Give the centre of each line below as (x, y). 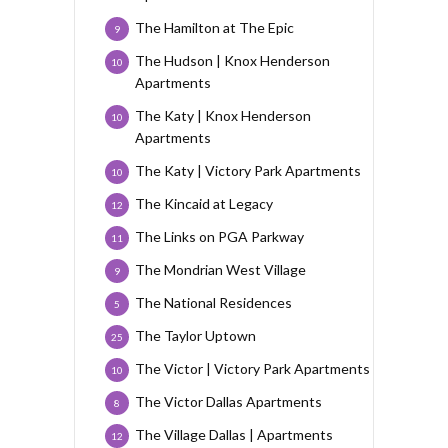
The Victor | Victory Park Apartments (252, 369)
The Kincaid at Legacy (204, 204)
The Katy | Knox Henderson (223, 116)
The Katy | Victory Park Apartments (248, 171)
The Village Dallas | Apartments (234, 435)
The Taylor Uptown (195, 336)
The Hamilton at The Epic (214, 28)
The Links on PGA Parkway (219, 237)
